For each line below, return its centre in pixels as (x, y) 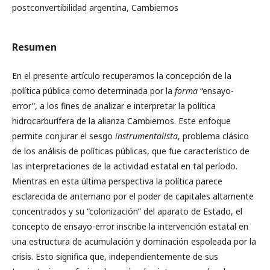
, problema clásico (213, 136)
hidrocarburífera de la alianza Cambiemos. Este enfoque (121, 121)
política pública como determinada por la (93, 91)
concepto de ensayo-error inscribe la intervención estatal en (130, 226)
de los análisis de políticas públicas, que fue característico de (131, 151)
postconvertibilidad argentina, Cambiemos (95, 8)
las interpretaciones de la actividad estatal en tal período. (125, 166)
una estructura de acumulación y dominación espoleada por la (134, 241)
